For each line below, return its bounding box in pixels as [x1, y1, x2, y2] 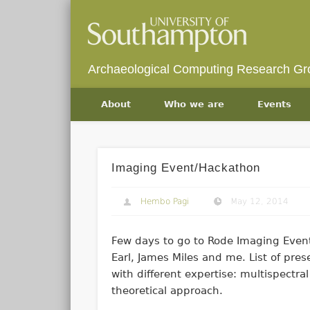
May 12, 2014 [230, 196, 289, 206]
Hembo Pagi [140, 196, 189, 206]
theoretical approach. [111, 284, 223, 298]
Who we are [164, 99, 224, 109]
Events [257, 99, 291, 109]
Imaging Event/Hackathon [111, 161, 260, 174]
